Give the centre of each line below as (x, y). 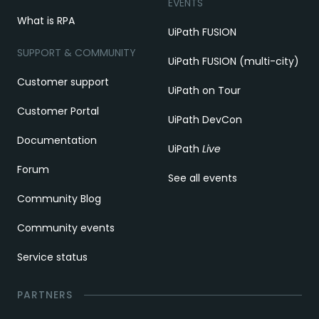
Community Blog (59, 198)
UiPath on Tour (204, 90)
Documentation (57, 140)
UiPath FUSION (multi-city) (234, 61)
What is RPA (46, 20)
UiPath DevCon (205, 119)
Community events (66, 228)
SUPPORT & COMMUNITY (77, 52)
